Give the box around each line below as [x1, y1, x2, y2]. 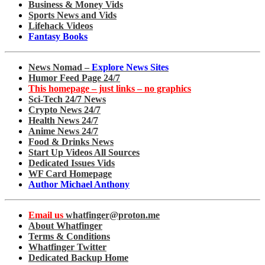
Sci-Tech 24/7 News [28, 93, 106, 104]
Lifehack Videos [28, 20, 93, 31]
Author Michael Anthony [28, 179, 130, 189]
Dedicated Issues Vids [28, 157, 115, 168]
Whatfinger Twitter [28, 241, 106, 252]
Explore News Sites [92, 62, 169, 72]
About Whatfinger [28, 220, 102, 231]
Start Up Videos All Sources [28, 147, 140, 157]
